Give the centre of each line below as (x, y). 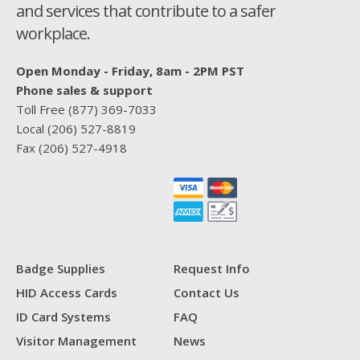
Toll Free (42, 109)
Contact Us (206, 292)
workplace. (53, 33)
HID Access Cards (67, 292)
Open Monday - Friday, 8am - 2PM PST (130, 71)
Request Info (211, 268)
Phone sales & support (84, 90)
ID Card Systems (63, 317)
